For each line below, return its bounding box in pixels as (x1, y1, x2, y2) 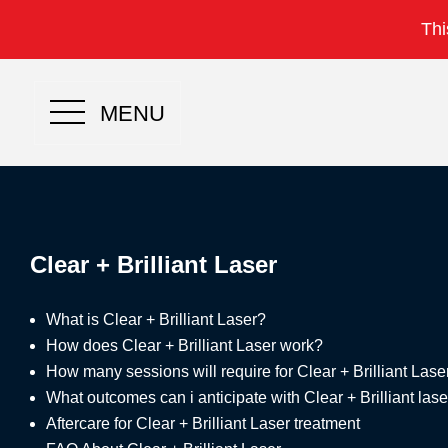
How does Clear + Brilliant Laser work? (46, 337, 323, 354)
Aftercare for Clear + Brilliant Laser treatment (46, 415, 360, 432)
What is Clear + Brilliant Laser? (46, 311, 266, 328)
